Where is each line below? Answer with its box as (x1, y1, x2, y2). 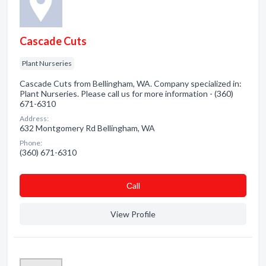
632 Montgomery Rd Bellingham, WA (20, 123, 155, 133)
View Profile (110, 209, 156, 219)
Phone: (20, 138, 42, 147)
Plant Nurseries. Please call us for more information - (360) (20, 88, 233, 99)
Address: (20, 114, 49, 123)
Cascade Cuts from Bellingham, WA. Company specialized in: (20, 78, 242, 88)
